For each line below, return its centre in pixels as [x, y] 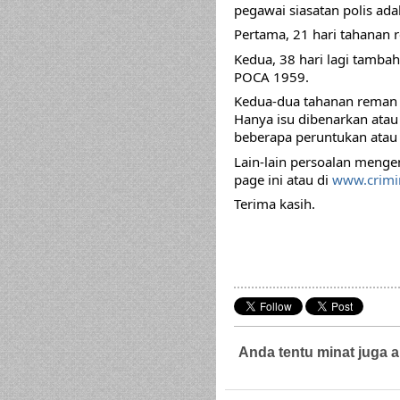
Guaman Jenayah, [276, 366]
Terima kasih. [275, 204]
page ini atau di [283, 179]
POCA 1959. [271, 76]
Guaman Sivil [342, 366]
